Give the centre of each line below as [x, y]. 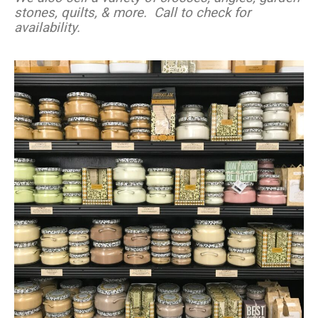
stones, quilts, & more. [84, 12]
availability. [47, 27]
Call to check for [202, 12]
